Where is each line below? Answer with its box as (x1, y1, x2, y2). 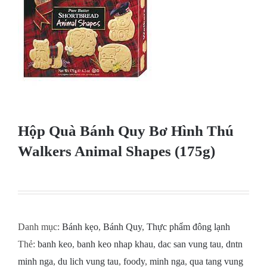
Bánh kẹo (62, 221, 98, 232)
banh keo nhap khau (77, 238, 153, 249)
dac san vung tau (158, 238, 221, 249)
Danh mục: (18, 221, 62, 232)
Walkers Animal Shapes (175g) (18, 142, 215, 159)
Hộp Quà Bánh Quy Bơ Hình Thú (18, 122, 234, 139)
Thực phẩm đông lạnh (147, 221, 230, 232)
